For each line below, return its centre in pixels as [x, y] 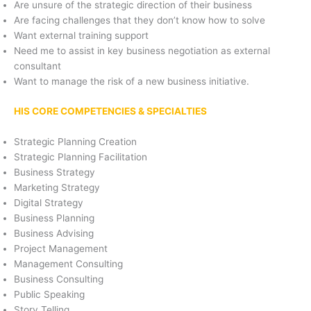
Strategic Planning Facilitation [81, 157]
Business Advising [54, 234]
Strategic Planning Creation [75, 142]
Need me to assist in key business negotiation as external [142, 50]
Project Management [61, 249]
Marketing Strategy [57, 188]
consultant [37, 66]
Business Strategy [54, 173]
